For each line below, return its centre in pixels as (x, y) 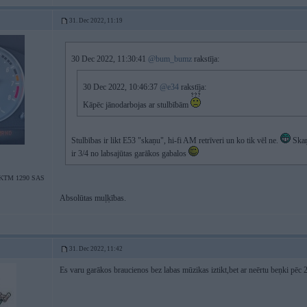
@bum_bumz (170, 59)
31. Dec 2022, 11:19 (96, 21)
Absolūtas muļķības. (93, 198)
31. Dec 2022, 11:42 (96, 249)
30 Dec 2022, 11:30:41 (110, 59)
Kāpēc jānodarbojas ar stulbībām (137, 105)
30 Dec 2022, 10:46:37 (121, 87)
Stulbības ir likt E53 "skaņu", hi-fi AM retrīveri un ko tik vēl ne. (176, 140)
